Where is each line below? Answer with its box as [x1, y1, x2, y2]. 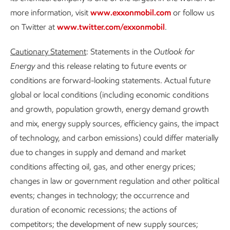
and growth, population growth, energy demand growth [10, 104, 209, 114]
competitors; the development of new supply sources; [10, 219, 198, 229]
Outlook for [154, 47, 195, 56]
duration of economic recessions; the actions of [10, 205, 177, 215]
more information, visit [10, 8, 90, 17]
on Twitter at [10, 22, 57, 32]
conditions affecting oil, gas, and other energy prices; [10, 162, 196, 171]
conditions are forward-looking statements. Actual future [10, 75, 210, 85]
